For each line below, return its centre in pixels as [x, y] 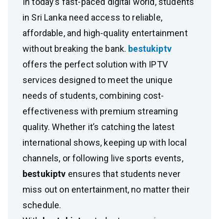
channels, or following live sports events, [103, 158]
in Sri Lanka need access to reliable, [92, 17]
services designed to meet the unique [98, 80]
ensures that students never [123, 174]
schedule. [42, 205]
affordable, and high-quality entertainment [105, 33]
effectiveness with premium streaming [100, 111]
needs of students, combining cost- [93, 96]
